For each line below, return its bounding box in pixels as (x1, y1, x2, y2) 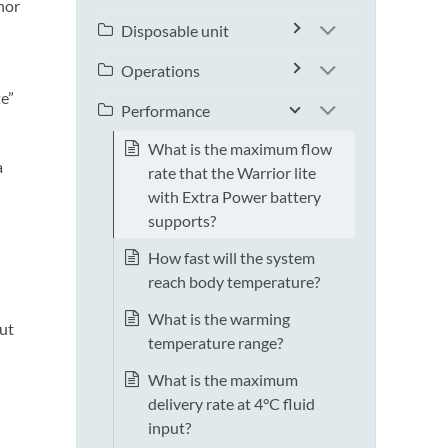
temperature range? (148, 333, 283, 353)
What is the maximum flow (148, 139, 332, 159)
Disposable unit (121, 21, 229, 41)
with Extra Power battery (148, 187, 321, 207)
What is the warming (148, 309, 290, 329)
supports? (148, 211, 216, 231)
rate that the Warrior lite (148, 163, 316, 183)
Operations (121, 61, 200, 81)
